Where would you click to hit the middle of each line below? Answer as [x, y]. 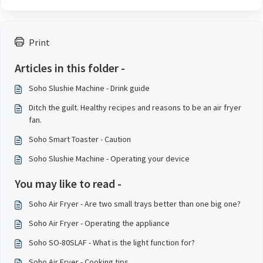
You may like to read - [68, 183]
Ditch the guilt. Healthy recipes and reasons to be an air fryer [135, 107]
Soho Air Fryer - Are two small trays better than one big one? [135, 204]
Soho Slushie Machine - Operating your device [109, 159]
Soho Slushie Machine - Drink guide [89, 88]
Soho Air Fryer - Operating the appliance [99, 223]
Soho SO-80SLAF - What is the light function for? [112, 242]
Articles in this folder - [70, 68]
